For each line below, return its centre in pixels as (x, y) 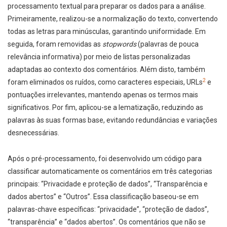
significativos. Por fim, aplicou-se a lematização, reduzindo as (105, 108)
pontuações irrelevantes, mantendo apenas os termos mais (103, 95)
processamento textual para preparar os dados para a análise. (107, 6)
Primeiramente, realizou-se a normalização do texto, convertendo (113, 19)
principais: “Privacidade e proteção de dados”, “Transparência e (108, 184)
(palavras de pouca (167, 44)
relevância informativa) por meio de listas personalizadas (99, 57)
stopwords (119, 44)
